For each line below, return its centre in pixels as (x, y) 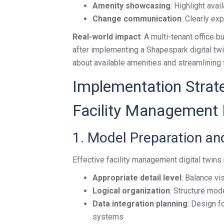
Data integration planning (140, 204)
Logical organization (131, 191)
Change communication (137, 19)
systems (108, 217)
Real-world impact (106, 37)
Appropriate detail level (137, 178)
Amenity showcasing (131, 6)
